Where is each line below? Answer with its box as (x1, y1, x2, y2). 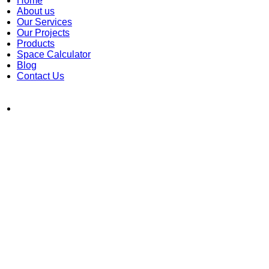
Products (17, 38, 55, 49)
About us (17, 6, 55, 17)
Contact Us (17, 71, 64, 82)
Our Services (17, 17, 72, 28)
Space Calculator (17, 49, 91, 60)
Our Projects (17, 28, 70, 38)
